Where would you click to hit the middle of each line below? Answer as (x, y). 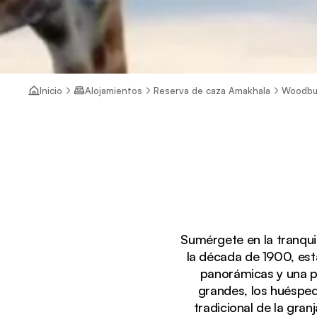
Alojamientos (114, 90)
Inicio (51, 90)
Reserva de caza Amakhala (212, 90)
